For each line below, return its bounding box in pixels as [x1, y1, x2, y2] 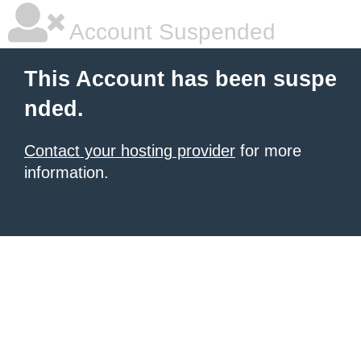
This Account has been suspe [24, 67, 337, 91]
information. [24, 164, 109, 181]
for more [235, 142, 301, 160]
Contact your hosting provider [24, 142, 235, 160]
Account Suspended [64, 19, 276, 44]
